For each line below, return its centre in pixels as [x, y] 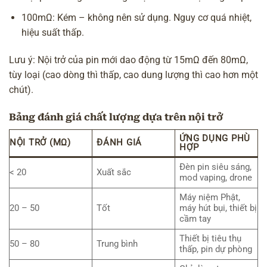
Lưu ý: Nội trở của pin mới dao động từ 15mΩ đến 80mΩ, [128, 60]
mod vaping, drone [216, 178]
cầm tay [195, 219]
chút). [21, 89]
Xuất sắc [114, 173]
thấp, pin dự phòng [216, 250]
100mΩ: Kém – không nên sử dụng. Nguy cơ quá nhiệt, [136, 17]
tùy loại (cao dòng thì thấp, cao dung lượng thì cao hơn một [133, 74]
